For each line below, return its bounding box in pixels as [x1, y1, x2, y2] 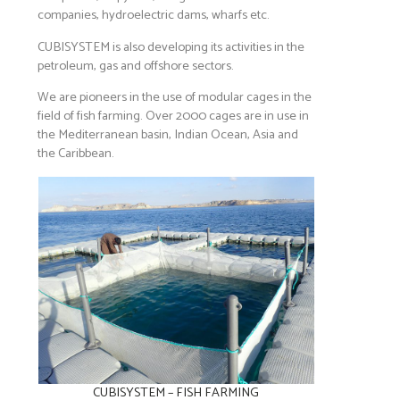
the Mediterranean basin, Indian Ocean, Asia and [37, 124, 299, 146]
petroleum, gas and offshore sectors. [37, 54, 235, 77]
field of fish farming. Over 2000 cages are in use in [37, 105, 310, 128]
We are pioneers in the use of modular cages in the [37, 87, 312, 109]
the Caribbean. [37, 143, 115, 165]
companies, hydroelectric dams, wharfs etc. [37, 4, 273, 27]
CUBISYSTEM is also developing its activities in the [37, 36, 305, 58]
